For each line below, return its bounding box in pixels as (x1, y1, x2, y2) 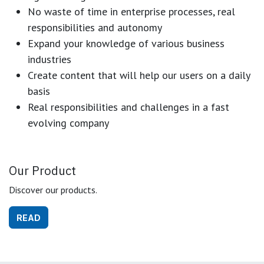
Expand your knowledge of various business (28, 36, 225, 50)
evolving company (28, 115, 109, 130)
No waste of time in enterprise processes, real (28, 4, 235, 18)
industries (28, 52, 71, 66)
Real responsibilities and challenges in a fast (28, 100, 229, 114)
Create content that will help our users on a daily (28, 68, 250, 82)
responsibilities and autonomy (28, 20, 162, 34)
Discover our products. (9, 183, 97, 196)
